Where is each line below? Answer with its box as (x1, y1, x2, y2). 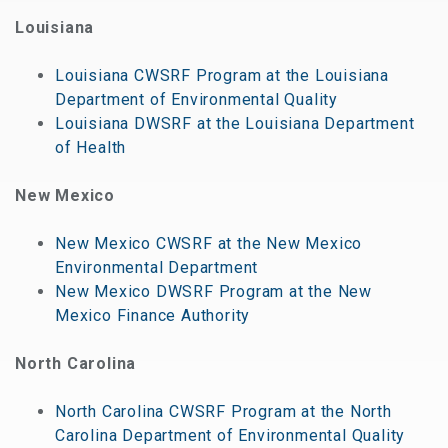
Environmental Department (55, 258, 259, 277)
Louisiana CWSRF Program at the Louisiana (55, 66, 389, 85)
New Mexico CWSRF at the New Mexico (55, 234, 363, 253)
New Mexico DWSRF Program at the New (55, 282, 372, 301)
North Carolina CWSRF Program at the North (55, 402, 392, 421)
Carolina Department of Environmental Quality (55, 426, 406, 445)
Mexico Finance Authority (55, 306, 251, 325)
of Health (55, 138, 127, 157)
